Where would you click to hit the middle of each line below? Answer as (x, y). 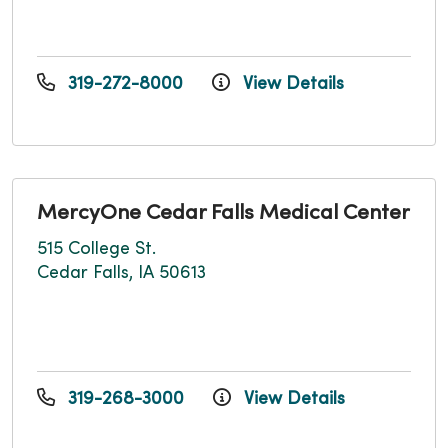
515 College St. (96, 250)
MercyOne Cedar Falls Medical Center (223, 214)
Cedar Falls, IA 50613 (121, 274)
